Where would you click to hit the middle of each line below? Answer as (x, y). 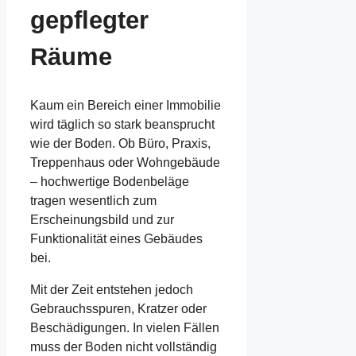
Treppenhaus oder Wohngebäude (125, 163)
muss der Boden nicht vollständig (124, 347)
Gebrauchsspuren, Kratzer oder (118, 309)
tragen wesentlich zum (93, 201)
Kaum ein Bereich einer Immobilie (126, 106)
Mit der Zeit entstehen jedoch (112, 290)
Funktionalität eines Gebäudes (116, 239)
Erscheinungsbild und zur (102, 220)
